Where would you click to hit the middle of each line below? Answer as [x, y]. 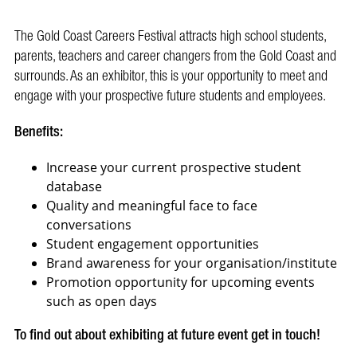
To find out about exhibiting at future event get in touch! [167, 335]
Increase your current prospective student [174, 168]
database [74, 187]
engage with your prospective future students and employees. [173, 96]
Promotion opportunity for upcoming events [180, 282]
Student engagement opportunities [153, 244]
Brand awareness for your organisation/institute [192, 263]
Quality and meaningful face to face [152, 206]
